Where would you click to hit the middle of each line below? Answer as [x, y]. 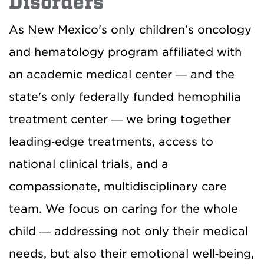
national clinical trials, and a [89, 164]
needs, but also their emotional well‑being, [131, 254]
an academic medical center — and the [122, 75]
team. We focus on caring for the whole [123, 209]
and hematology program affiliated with [125, 52]
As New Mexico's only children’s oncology [130, 30]
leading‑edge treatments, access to [111, 142]
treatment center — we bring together [120, 119]
